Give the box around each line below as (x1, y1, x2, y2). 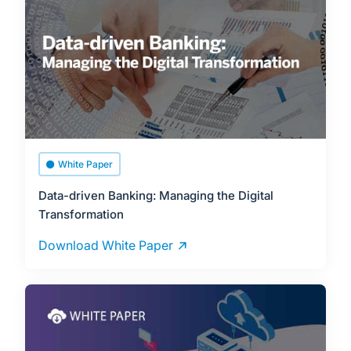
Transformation (38, 207, 125, 223)
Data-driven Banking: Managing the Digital (38, 188, 274, 204)
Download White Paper (38, 237, 174, 254)
